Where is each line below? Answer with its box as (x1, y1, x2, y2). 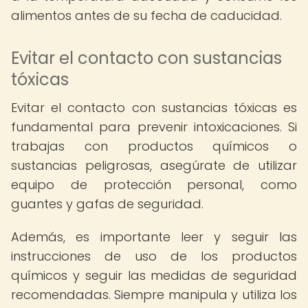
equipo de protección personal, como (11, 176, 297, 193)
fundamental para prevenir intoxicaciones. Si (11, 118, 297, 135)
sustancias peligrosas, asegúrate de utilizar (11, 157, 297, 174)
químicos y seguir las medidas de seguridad (11, 267, 297, 284)
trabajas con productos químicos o (11, 137, 297, 155)
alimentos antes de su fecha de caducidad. (11, 7, 282, 24)
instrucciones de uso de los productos (11, 247, 297, 265)
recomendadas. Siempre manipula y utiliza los (11, 286, 297, 303)
